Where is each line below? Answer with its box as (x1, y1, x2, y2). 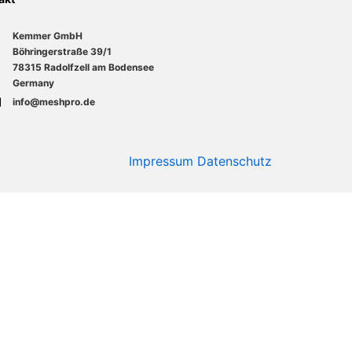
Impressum (129, 153, 193, 169)
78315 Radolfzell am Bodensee (13, 61, 154, 73)
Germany (13, 77, 54, 89)
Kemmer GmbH (13, 30, 82, 42)
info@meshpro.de (13, 96, 95, 108)
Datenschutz (197, 153, 272, 169)
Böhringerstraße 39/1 (13, 46, 112, 57)
